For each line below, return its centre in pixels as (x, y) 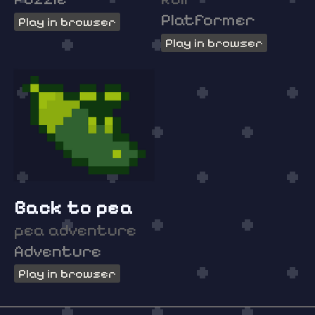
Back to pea (74, 207)
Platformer (208, 20)
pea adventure (75, 230)
